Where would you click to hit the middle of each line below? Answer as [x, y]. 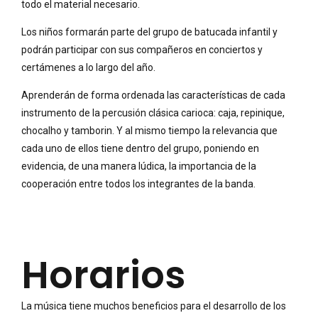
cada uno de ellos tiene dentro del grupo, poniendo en [140, 148]
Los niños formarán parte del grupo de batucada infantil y [149, 32]
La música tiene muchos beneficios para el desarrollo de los [154, 306]
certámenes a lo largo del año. [88, 67]
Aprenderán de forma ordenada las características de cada [153, 95]
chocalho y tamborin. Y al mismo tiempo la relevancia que [149, 130]
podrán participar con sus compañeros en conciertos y [142, 49]
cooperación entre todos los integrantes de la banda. [138, 183]
